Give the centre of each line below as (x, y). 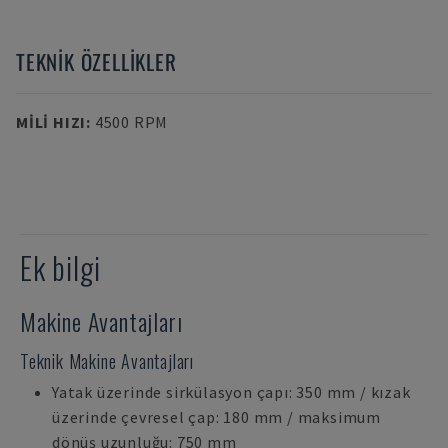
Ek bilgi (60, 267)
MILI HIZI (51, 122)
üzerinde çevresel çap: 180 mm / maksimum (216, 417)
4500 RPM (131, 122)
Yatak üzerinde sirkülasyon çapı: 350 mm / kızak (231, 392)
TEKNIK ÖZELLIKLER (96, 61)
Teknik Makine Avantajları (107, 361)
